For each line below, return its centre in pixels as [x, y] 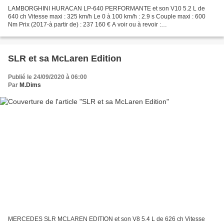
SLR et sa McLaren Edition [65, 59]
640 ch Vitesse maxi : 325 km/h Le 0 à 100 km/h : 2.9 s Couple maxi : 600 [107, 17]
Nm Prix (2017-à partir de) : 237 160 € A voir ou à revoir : [84, 25]
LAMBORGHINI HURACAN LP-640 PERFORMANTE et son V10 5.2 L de [106, 9]
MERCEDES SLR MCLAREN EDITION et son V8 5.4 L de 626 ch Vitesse [106, 219]
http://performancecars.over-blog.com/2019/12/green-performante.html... [105, 33]
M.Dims [30, 85]
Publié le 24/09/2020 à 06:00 [47, 77]
